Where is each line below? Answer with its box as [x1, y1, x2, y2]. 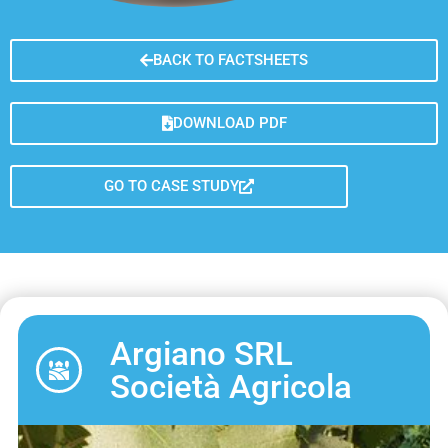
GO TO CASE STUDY [104, 176, 240, 195]
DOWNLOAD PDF [172, 113, 287, 132]
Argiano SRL [109, 334, 293, 374]
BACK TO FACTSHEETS [153, 50, 308, 69]
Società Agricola [109, 367, 352, 407]
